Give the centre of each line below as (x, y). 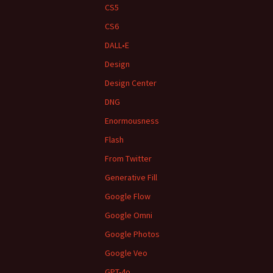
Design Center (131, 83)
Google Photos (132, 234)
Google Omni (129, 215)
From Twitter (128, 158)
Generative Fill (131, 177)
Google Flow (128, 196)
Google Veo (126, 253)
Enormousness (132, 121)
